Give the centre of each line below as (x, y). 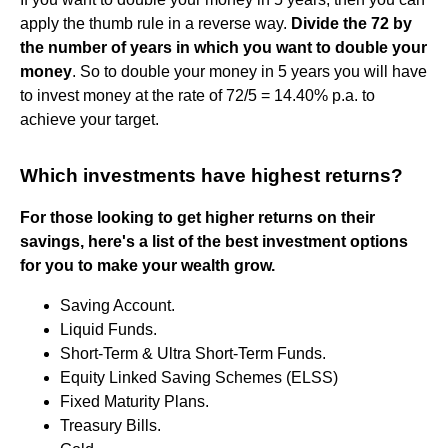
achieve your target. (89, 119)
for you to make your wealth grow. (147, 265)
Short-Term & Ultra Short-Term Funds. (193, 353)
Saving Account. (117, 305)
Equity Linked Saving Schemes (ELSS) (199, 377)
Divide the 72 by (351, 23)
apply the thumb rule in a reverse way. (155, 23)
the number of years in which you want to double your (223, 47)
